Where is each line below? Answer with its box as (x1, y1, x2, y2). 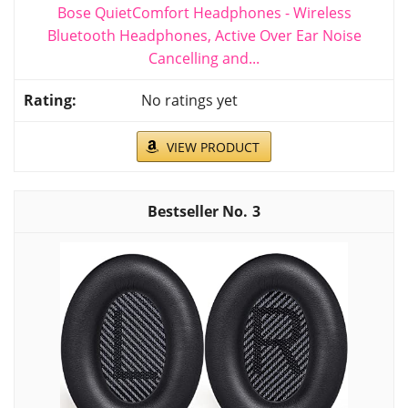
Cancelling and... (148, 48, 260, 69)
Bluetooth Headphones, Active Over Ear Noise (46, 25, 362, 46)
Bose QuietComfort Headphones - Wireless (56, 3, 352, 24)
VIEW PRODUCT (167, 138, 260, 157)
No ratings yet (141, 90, 238, 111)
